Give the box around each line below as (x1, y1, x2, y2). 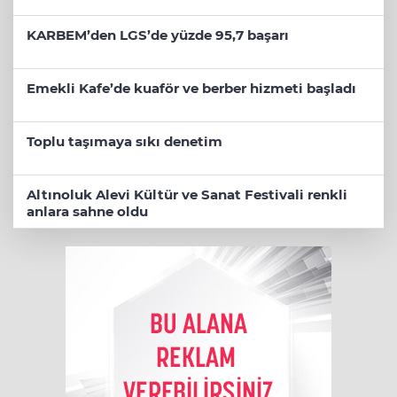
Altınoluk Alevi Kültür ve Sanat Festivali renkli (27, 185, 347, 203)
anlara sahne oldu (27, 202, 148, 220)
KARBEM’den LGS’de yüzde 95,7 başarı (27, 26, 289, 43)
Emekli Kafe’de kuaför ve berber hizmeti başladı (27, 79, 356, 97)
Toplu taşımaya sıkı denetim (27, 132, 222, 150)
